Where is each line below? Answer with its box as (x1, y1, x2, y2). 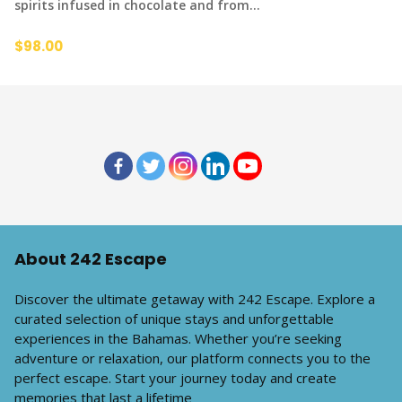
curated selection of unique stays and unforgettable (14, 310, 334, 328)
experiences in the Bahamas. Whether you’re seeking (14, 329, 342, 347)
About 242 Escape (14, 248, 167, 270)
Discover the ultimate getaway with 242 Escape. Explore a (14, 290, 375, 308)
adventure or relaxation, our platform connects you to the (14, 349, 371, 367)
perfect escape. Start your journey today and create (14, 369, 336, 387)
